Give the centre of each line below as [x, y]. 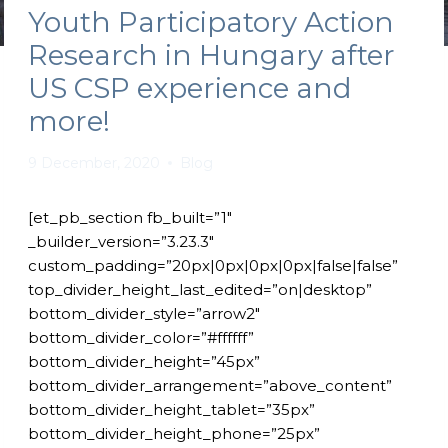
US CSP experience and [190, 87]
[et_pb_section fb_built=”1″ [130, 217]
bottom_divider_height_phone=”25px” [174, 433]
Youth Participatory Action [211, 21]
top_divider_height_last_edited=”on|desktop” [200, 289]
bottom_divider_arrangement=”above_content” [210, 385]
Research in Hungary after [211, 54]
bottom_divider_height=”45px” [144, 361]
